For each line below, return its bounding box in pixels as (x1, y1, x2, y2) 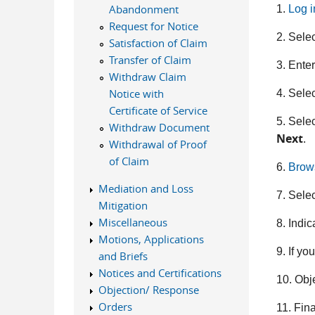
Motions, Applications (98, 232, 204, 246)
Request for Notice (108, 19, 198, 33)
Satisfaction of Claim (108, 36, 207, 50)
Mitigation (98, 198, 148, 212)
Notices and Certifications (98, 266, 221, 280)
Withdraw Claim (108, 70, 186, 84)
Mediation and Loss (98, 181, 193, 195)
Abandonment (108, 2, 179, 16)
